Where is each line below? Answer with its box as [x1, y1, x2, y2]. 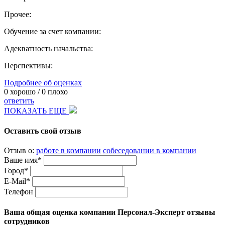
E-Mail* [4, 176, 30, 185]
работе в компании [36, 146, 101, 155]
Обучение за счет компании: [4, 27, 101, 36]
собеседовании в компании [103, 146, 196, 155]
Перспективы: [4, 61, 53, 70]
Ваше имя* [4, 155, 42, 164]
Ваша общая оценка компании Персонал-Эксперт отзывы [4, 208, 215, 217]
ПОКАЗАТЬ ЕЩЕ [4, 106, 69, 116]
